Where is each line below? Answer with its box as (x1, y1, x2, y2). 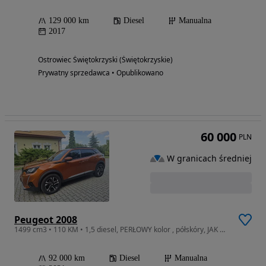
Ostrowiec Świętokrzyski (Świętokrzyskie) (38, 54, 173, 65)
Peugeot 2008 (14, 213, 77, 226)
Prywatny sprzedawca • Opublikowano (38, 67, 163, 78)
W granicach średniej (167, 152, 252, 164)
